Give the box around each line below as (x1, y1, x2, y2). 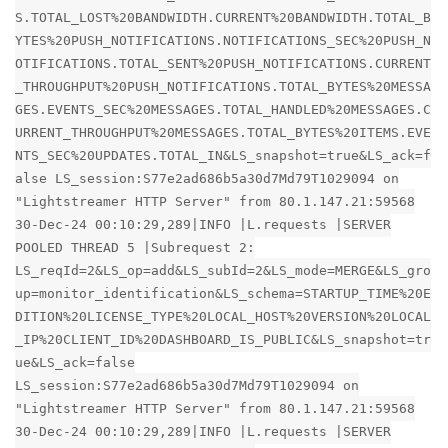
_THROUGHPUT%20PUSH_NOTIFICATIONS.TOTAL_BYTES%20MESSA (15, 78, 431, 94)
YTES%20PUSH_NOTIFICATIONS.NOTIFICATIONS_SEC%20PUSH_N (15, 32, 431, 48)
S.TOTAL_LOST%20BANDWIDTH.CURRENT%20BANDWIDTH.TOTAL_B (15, 9, 431, 25)
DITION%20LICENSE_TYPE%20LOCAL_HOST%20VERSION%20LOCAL (15, 308, 431, 324)
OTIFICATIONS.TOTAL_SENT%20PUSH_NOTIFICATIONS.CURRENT (15, 55, 431, 71)
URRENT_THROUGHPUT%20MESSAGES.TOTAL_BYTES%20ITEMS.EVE (15, 124, 431, 140)
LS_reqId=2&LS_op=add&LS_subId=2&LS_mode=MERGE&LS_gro (15, 262, 431, 278)
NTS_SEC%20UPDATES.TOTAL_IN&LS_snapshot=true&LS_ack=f (15, 147, 431, 163)
